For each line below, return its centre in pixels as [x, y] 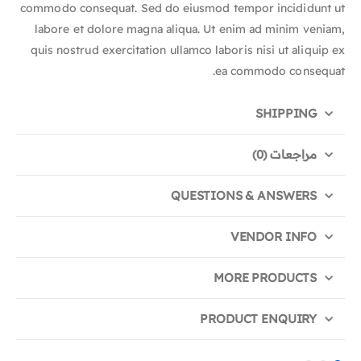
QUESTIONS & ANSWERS [244, 196]
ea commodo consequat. [280, 71]
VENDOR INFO [274, 237]
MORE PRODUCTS [266, 278]
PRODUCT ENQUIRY [259, 319]
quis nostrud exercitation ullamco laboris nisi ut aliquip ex [187, 50]
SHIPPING [286, 114]
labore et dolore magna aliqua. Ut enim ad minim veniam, [190, 29]
